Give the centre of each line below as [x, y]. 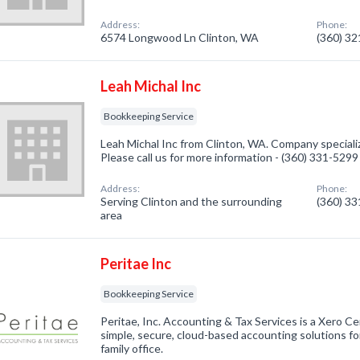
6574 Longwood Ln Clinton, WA [180, 37]
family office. [132, 348]
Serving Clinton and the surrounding [192, 201]
